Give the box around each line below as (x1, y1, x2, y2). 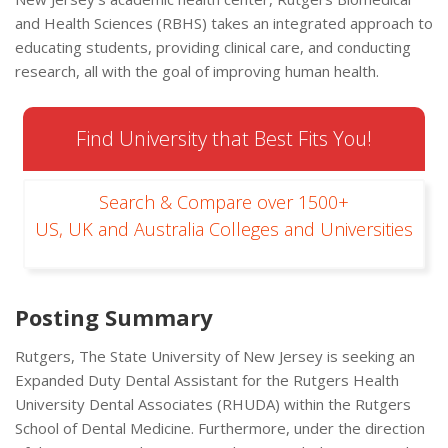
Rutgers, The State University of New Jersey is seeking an (15, 346, 415, 367)
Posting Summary (15, 302, 213, 333)
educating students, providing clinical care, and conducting (15, 37, 411, 58)
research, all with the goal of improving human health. (15, 61, 379, 82)
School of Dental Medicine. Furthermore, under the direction (15, 418, 425, 439)
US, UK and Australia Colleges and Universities (35, 217, 413, 242)
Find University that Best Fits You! (76, 125, 372, 153)
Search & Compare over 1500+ (99, 190, 349, 215)
